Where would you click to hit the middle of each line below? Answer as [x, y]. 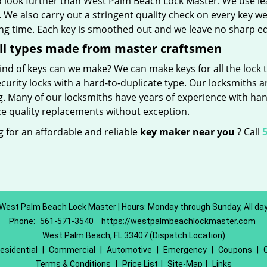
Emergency [185, 250]
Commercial [72, 250]
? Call [248, 132]
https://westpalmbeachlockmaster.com [178, 221]
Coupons [235, 250]
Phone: [23, 221]
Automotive [129, 250]
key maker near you [187, 132]
